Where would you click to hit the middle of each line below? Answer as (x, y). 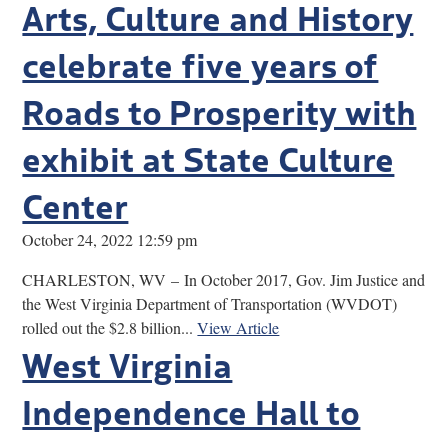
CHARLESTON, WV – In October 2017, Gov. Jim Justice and (224, 279)
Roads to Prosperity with (219, 109)
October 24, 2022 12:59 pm (110, 239)
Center (75, 203)
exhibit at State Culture (208, 156)
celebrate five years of (200, 62)
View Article (238, 327)
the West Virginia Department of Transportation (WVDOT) (210, 303)
